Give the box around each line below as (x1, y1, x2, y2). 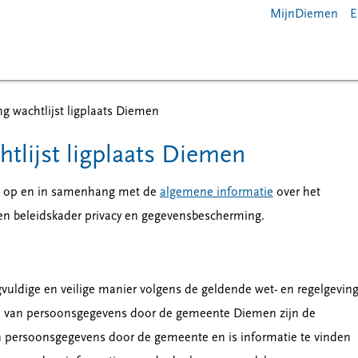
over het (272, 186, 320, 199)
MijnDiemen (270, 7, 339, 21)
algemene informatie (159, 186, 273, 199)
